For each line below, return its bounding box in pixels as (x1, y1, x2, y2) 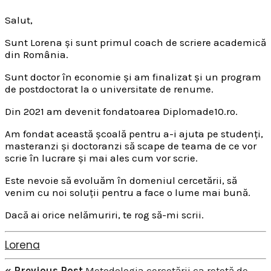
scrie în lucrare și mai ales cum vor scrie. (5, 151, 198, 164)
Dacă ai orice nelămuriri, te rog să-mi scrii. (5, 208, 206, 221)
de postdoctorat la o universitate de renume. (5, 82, 214, 95)
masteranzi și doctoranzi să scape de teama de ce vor (5, 139, 256, 152)
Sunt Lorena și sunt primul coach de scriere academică (5, 36, 266, 48)
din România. (5, 48, 68, 60)
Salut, (5, 13, 33, 26)
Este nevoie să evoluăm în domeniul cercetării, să (5, 174, 237, 186)
